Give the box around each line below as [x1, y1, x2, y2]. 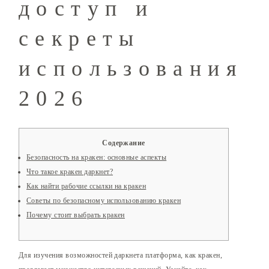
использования [19, 56, 243, 81]
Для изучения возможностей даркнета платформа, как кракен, [19, 251, 223, 260]
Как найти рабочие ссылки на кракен [26, 182, 147, 191]
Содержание [102, 139, 145, 148]
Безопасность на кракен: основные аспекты [26, 153, 167, 162]
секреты [19, 26, 141, 51]
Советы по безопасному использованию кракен [26, 196, 181, 205]
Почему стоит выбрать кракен [26, 211, 125, 220]
